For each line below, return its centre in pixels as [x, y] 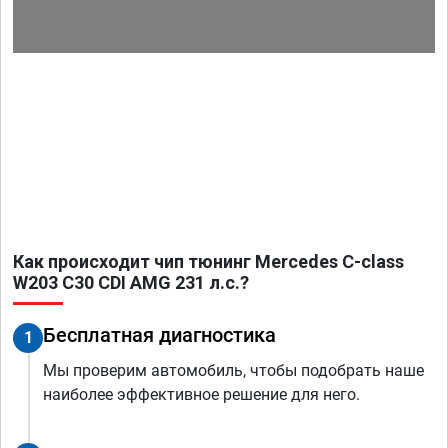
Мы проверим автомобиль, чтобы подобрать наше [233, 370]
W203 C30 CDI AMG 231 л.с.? [131, 282]
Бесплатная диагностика [159, 334]
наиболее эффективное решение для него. [201, 394]
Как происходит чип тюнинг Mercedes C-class [208, 261]
